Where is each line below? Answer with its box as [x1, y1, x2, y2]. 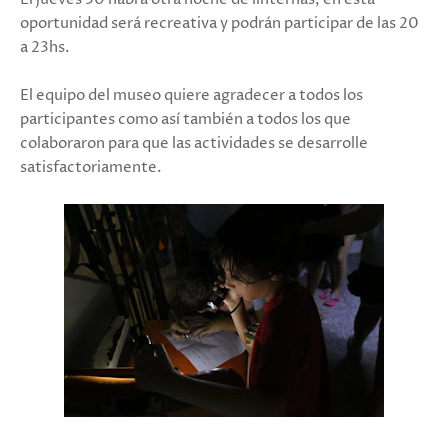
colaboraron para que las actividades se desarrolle [20, 132, 368, 154]
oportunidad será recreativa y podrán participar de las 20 [20, 12, 419, 34]
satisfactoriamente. [20, 156, 162, 178]
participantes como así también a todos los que [20, 108, 351, 130]
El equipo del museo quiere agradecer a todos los [20, 84, 363, 106]
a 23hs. [20, 36, 70, 58]
